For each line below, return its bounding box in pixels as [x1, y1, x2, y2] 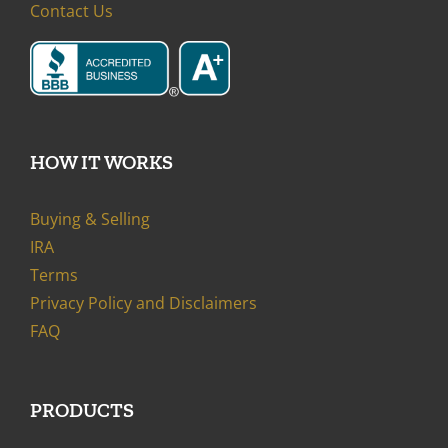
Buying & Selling [30, 208, 150, 231]
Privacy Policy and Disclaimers [30, 292, 257, 315]
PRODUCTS [30, 398, 134, 423]
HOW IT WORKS [30, 150, 173, 175]
